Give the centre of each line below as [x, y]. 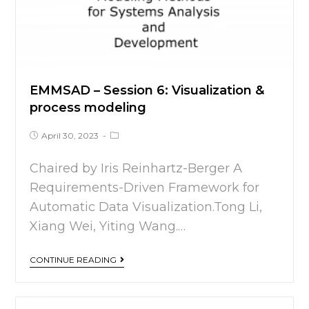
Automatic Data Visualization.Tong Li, [146, 207]
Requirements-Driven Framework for [145, 187]
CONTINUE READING [73, 259]
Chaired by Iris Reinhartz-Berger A [136, 168]
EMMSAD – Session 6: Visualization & [147, 90]
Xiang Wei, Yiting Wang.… [108, 226]
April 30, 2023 [70, 135]
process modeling [88, 107]
